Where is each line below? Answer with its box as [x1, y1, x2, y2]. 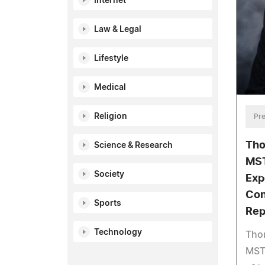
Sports [94, 199, 121, 208]
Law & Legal [94, 25, 141, 34]
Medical [94, 83, 126, 92]
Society [94, 170, 124, 179]
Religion [94, 112, 127, 121]
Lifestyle [94, 54, 128, 63]
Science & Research [94, 141, 173, 150]
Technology [94, 228, 142, 237]
